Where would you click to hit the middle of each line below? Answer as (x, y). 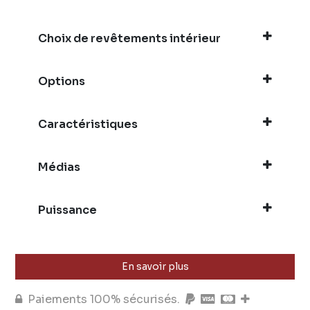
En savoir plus (155, 267)
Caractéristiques (88, 125)
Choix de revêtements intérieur (130, 39)
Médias (60, 167)
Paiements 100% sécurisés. (104, 300)
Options (62, 82)
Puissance (68, 210)
